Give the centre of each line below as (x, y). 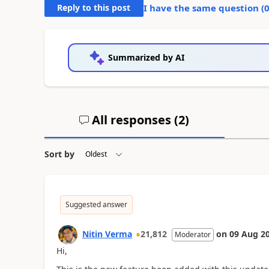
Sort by (59, 154)
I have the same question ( (204, 8)
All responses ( (134, 120)
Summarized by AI (146, 57)
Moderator (192, 234)
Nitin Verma (107, 234)
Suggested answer (96, 204)
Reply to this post (94, 8)
